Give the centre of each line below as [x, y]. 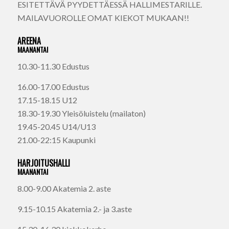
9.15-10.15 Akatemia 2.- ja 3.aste [74, 209]
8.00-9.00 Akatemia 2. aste [64, 189]
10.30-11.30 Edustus [53, 66]
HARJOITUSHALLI [43, 163]
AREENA [29, 41]
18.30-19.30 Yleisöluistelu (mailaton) [81, 113]
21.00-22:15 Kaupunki [56, 140]
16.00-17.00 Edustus [53, 86]
